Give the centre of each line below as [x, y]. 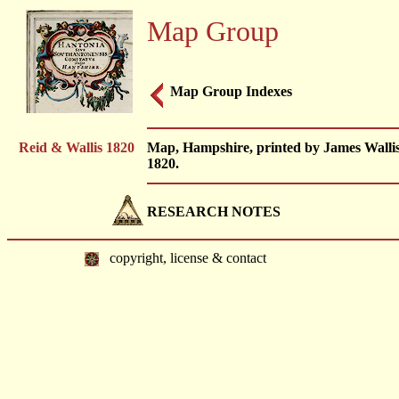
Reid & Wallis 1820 [77, 147]
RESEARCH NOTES [214, 212]
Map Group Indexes [231, 91]
